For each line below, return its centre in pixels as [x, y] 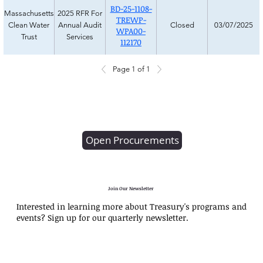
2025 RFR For [80, 13]
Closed [182, 25]
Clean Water [29, 25]
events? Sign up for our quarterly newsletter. [103, 217]
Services [80, 36]
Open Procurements [132, 140]
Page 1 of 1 [131, 69]
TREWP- [131, 19]
